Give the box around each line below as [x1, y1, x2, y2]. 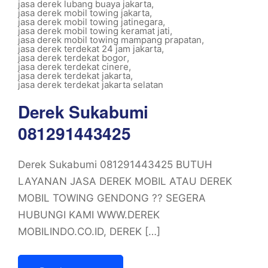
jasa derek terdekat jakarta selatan [18, 79, 163, 90]
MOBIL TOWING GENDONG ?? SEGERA [18, 192, 206, 204]
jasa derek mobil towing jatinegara [18, 16, 163, 28]
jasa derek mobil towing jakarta [18, 7, 150, 19]
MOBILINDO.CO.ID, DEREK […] [18, 226, 160, 237]
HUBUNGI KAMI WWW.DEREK [18, 209, 160, 221]
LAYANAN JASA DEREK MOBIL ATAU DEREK [18, 175, 232, 187]
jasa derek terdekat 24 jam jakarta [18, 43, 162, 54]
